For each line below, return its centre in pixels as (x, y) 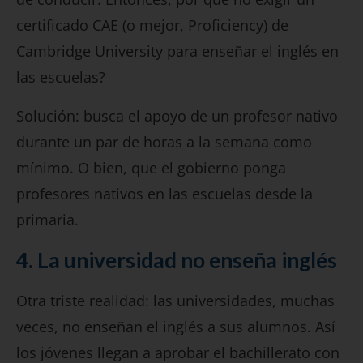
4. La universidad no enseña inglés (177, 261)
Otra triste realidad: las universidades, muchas (175, 301)
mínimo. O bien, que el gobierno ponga (151, 168)
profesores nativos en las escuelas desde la (164, 194)
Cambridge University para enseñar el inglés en (177, 51)
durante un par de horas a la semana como (164, 142)
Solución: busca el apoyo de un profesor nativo (177, 116)
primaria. (47, 220)
